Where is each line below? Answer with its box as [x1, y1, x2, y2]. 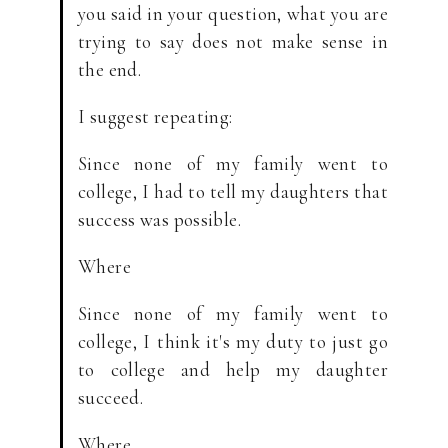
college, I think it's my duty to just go [78, 330, 388, 353]
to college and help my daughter [78, 358, 388, 381]
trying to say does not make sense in [78, 30, 388, 53]
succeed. [78, 386, 144, 409]
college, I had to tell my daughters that [78, 180, 388, 203]
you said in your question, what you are [78, 2, 388, 25]
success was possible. [78, 208, 241, 231]
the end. [78, 58, 142, 81]
